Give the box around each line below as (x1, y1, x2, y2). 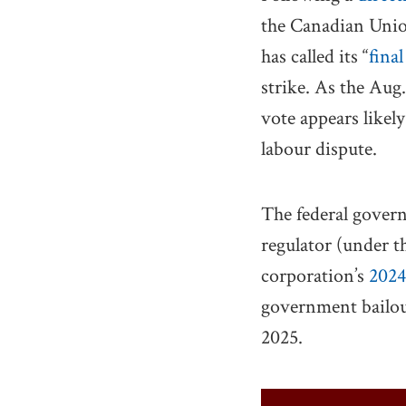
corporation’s (261, 263, 369, 289)
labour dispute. (261, 135, 377, 162)
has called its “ (261, 43, 369, 70)
